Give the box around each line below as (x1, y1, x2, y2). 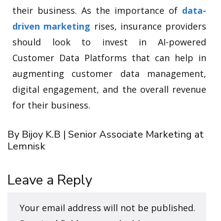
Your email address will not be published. (20, 201, 195, 214)
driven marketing (12, 20, 91, 32)
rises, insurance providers (90, 20, 206, 32)
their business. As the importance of (12, 4, 182, 16)
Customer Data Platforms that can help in (12, 51, 206, 64)
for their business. (12, 99, 90, 111)
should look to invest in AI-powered (12, 36, 206, 48)
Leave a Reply (7, 170, 92, 189)
